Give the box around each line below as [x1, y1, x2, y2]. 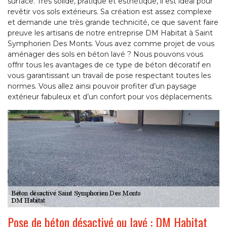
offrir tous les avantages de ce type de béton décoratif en [8, 60, 211, 70]
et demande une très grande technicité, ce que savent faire [8, 18, 218, 27]
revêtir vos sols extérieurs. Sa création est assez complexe [8, 7, 212, 17]
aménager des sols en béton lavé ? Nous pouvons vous [8, 50, 203, 59]
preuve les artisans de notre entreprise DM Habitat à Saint [8, 28, 213, 38]
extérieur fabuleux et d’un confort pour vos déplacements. [8, 92, 213, 102]
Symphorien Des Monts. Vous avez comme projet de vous [8, 39, 214, 49]
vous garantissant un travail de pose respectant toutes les [8, 71, 211, 81]
